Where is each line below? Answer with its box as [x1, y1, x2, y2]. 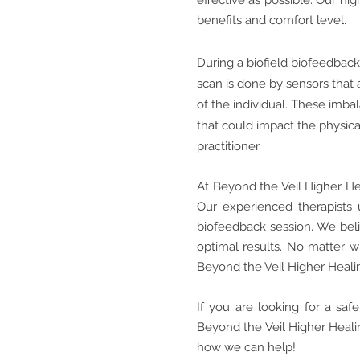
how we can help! [197, 340, 296, 354]
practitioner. [197, 139, 261, 153]
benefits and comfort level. [197, 13, 350, 27]
